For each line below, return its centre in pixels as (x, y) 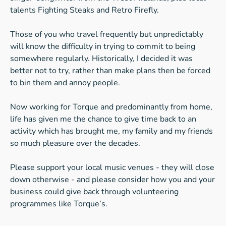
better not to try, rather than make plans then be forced (110, 71)
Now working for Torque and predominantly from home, (111, 107)
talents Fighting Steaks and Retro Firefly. (84, 10)
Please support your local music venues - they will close (112, 167)
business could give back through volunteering (94, 192)
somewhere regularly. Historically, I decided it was (101, 59)
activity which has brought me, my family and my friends (111, 131)
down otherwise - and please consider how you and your (112, 180)
